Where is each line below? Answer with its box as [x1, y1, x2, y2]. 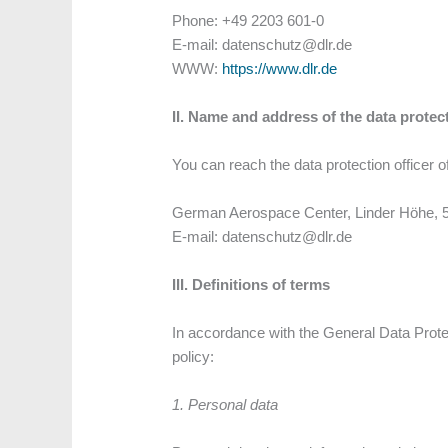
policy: [172, 348, 215, 366]
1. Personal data [172, 396, 279, 414]
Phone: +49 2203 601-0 [172, 12, 325, 30]
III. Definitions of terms [172, 276, 331, 294]
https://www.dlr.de [222, 60, 338, 78]
